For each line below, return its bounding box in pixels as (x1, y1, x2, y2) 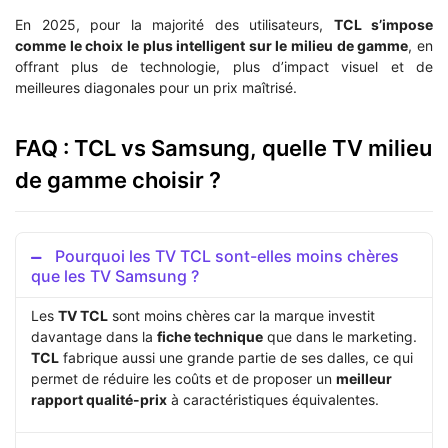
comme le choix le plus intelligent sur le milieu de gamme (15, 36, 409, 54)
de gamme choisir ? (15, 167, 221, 194)
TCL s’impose (333, 15, 433, 33)
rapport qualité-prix (31, 391, 167, 409)
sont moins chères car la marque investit (108, 307, 375, 325)
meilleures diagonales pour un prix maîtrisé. (15, 78, 297, 96)
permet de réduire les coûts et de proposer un (31, 370, 336, 388)
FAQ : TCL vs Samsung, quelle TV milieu (15, 135, 432, 162)
